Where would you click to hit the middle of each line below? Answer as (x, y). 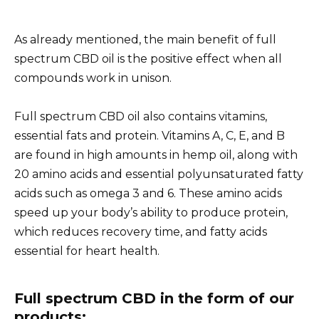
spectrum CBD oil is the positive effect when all (148, 59)
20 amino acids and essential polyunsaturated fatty (159, 174)
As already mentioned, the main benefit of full (145, 40)
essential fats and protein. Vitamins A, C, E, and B (150, 136)
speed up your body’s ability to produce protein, (151, 213)
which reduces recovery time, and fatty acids (141, 232)
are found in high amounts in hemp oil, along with (156, 155)
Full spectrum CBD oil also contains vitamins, (141, 117)
